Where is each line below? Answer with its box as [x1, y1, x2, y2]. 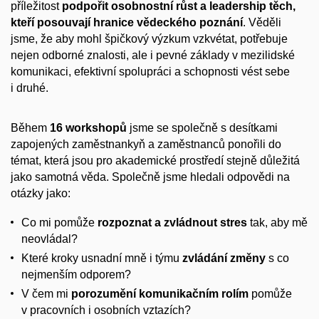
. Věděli [243, 16, 281, 28]
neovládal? [21, 233, 78, 246]
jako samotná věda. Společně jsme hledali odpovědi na [11, 171, 290, 184]
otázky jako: [11, 187, 70, 200]
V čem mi [21, 288, 71, 300]
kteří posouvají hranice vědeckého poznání [11, 16, 243, 28]
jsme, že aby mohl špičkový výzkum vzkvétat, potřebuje [11, 32, 288, 45]
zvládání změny [182, 252, 266, 265]
